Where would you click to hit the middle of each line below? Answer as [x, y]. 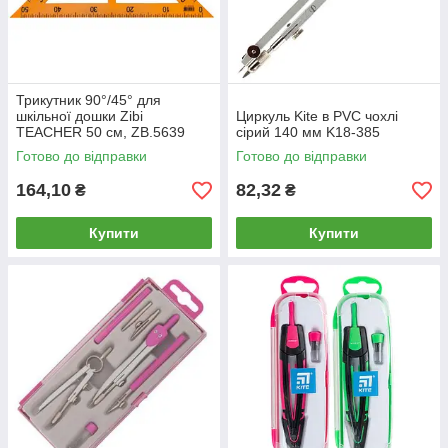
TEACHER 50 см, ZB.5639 [100, 132]
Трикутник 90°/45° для [88, 100]
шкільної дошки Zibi [79, 116]
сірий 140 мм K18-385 [308, 132]
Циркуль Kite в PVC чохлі [317, 116]
